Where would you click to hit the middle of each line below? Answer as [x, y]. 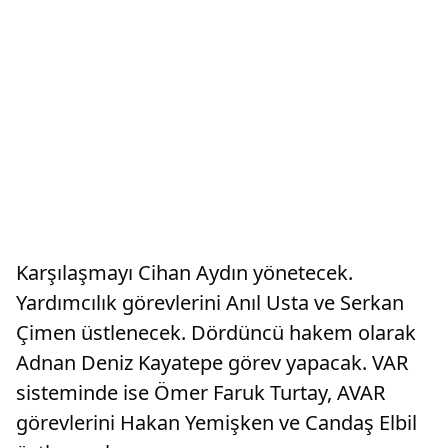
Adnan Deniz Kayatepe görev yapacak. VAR [212, 362]
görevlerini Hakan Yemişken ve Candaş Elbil [216, 422]
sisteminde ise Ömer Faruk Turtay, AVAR [200, 392]
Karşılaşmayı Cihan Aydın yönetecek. [184, 272]
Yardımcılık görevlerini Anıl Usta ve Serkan [210, 302]
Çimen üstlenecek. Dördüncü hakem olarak [216, 332]
